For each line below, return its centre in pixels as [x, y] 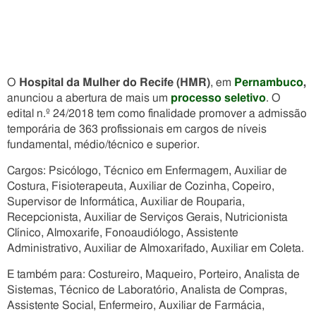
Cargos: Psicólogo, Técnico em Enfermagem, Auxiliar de [147, 171]
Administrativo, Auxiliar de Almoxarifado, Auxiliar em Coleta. [156, 248]
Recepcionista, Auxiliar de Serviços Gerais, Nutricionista [147, 217]
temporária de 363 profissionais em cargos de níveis [137, 129]
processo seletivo [217, 98]
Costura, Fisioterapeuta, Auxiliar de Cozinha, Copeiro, [141, 186]
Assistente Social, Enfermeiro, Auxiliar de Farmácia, [136, 305]
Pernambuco [269, 83]
